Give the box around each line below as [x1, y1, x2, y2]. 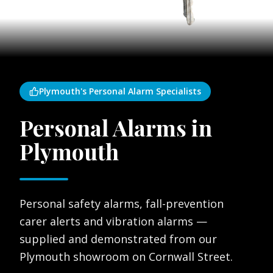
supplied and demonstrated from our [19, 232, 217, 247]
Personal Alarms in [19, 113, 212, 143]
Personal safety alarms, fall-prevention [19, 196, 224, 211]
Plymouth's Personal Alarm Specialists [39, 85, 201, 97]
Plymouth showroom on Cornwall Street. [19, 249, 233, 264]
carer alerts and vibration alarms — [19, 214, 207, 229]
